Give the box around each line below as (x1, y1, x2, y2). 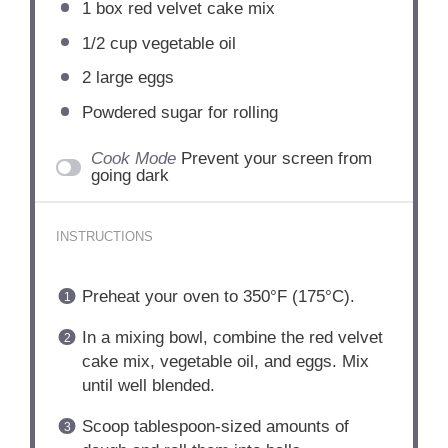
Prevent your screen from (181, 149, 373, 169)
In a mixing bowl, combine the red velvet (81, 328, 383, 348)
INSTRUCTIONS (56, 228, 154, 244)
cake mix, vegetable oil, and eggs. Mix (81, 352, 369, 372)
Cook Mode (91, 149, 177, 169)
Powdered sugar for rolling (81, 102, 278, 122)
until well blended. (81, 376, 215, 396)
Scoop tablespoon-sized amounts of (81, 417, 349, 437)
